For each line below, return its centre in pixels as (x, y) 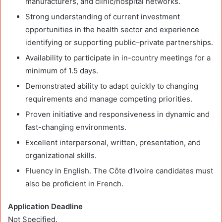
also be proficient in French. (74, 183)
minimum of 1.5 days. (62, 70)
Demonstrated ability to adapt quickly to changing (112, 86)
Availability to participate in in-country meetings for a (118, 57)
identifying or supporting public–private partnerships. (119, 42)
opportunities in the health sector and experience (112, 29)
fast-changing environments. (76, 127)
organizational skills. (61, 155)
